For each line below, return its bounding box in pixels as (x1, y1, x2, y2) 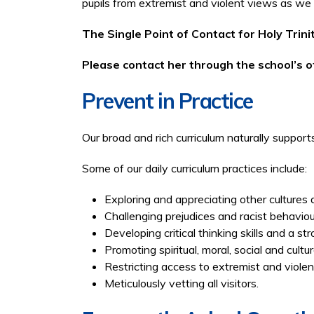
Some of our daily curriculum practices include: (82, 161, 307, 175)
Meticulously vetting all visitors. (104, 276, 259, 290)
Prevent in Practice (82, 88, 253, 114)
